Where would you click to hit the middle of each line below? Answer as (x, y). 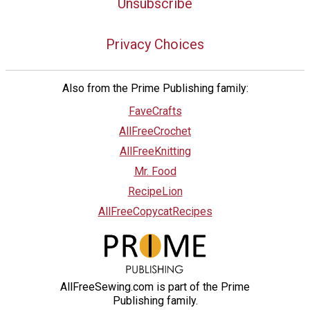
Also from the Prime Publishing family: (155, 89)
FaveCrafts (155, 111)
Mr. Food (155, 172)
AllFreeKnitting (155, 152)
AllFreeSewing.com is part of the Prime (155, 286)
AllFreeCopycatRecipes (155, 212)
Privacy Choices (155, 45)
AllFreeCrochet (155, 131)
